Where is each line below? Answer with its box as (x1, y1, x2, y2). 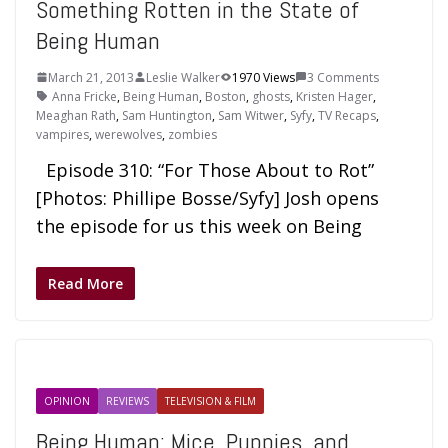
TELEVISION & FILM (165, 393, 256, 408)
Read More (48, 273, 123, 293)
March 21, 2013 (48, 68, 134, 86)
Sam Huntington (122, 106, 212, 124)
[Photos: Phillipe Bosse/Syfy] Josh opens (36, 185, 379, 210)
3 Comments (307, 68, 379, 86)
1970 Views (232, 68, 295, 86)
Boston (205, 87, 246, 105)
